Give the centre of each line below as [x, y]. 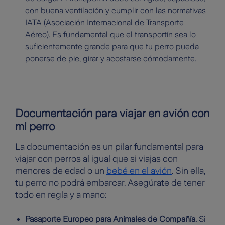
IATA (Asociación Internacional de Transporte [104, 23]
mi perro [35, 127]
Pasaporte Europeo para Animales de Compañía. [111, 219]
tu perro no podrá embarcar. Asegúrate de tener [110, 183]
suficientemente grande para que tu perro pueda [112, 47]
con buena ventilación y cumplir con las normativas [116, 11]
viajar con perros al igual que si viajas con [96, 159]
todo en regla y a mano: [61, 195]
